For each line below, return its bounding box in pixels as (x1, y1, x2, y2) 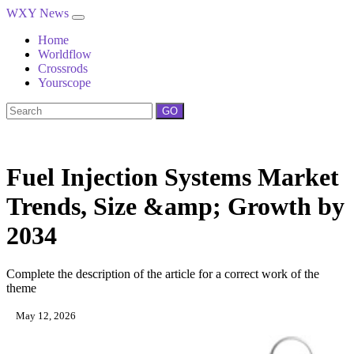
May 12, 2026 (13, 310, 76, 322)
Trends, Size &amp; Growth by (6, 192, 345, 220)
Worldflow (38, 47, 92, 61)
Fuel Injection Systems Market (6, 163, 339, 191)
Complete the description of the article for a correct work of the (6, 267, 319, 281)
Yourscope (38, 76, 91, 89)
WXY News (6, 6, 72, 20)
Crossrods (38, 62, 88, 75)
